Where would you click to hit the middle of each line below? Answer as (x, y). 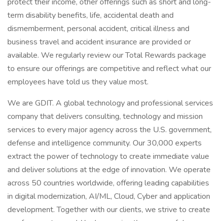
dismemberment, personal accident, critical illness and (98, 29)
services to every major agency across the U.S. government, (110, 130)
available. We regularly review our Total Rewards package (107, 55)
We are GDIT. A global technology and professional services (110, 103)
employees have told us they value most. (78, 82)
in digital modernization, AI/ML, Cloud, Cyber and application (109, 196)
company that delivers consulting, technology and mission (105, 116)
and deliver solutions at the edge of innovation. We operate (109, 170)
